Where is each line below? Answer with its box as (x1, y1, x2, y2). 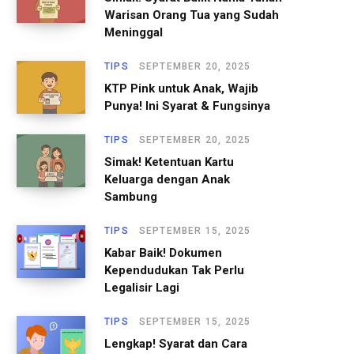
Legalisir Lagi (104, 280, 179, 295)
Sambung (104, 189, 157, 204)
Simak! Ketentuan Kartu (104, 154, 234, 169)
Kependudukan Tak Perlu (104, 262, 244, 277)
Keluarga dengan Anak (104, 171, 230, 186)
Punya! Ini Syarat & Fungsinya (104, 98, 270, 113)
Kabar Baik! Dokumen (104, 245, 222, 260)
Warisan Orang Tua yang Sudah (104, 7, 279, 22)
